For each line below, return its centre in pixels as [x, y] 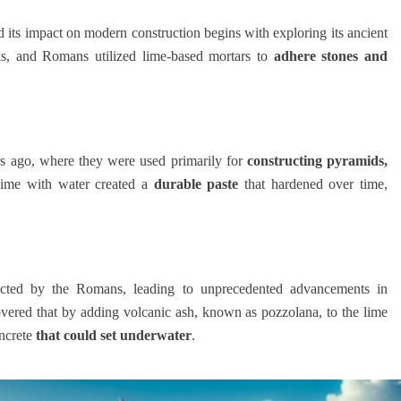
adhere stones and [330, 56]
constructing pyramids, [317, 160]
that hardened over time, [313, 183]
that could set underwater [114, 335]
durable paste [196, 183]
